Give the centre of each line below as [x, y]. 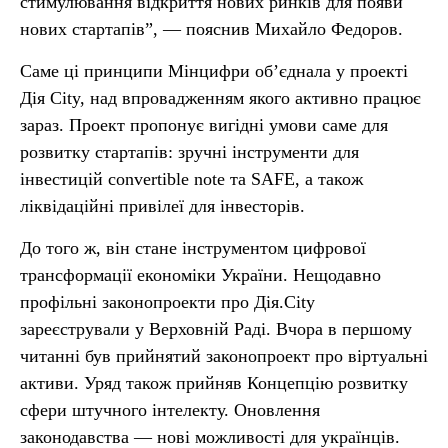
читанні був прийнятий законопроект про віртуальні [224, 355]
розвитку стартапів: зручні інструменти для [189, 151]
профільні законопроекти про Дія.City [167, 301]
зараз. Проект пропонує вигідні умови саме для [204, 124]
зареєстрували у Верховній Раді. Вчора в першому [216, 328]
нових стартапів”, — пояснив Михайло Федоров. [214, 28]
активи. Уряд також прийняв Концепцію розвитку [214, 382]
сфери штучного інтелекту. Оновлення [170, 409]
